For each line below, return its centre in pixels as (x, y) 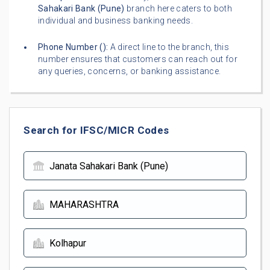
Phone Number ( (71, 47)
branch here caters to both (178, 9)
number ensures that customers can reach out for (138, 59)
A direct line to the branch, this (169, 47)
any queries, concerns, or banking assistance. (130, 71)
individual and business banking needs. (115, 21)
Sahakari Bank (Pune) (81, 9)
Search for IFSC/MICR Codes (96, 130)
